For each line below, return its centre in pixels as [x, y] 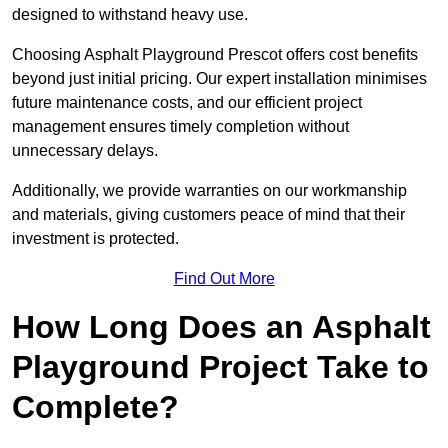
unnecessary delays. [85, 151]
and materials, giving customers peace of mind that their [208, 215]
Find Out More [224, 279]
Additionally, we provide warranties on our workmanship [209, 191]
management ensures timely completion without [180, 127]
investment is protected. [95, 239]
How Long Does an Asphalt [221, 327]
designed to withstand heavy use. [130, 15]
